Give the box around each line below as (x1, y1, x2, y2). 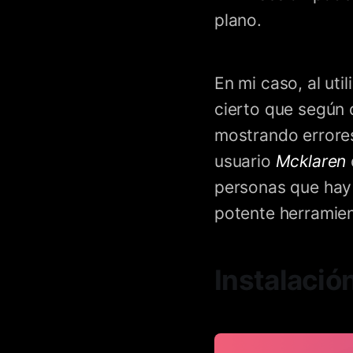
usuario (214, 150, 276, 171)
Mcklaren (275, 150, 351, 171)
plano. (214, 9, 262, 30)
